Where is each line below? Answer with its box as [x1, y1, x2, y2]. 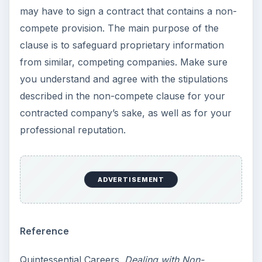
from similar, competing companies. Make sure [19, 56, 227, 68]
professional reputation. [19, 123, 126, 136]
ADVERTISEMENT [97, 175, 165, 184]
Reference [19, 225, 69, 237]
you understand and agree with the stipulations [19, 73, 228, 85]
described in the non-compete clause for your [19, 89, 225, 102]
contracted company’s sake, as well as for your [19, 106, 232, 119]
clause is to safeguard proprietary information [19, 39, 224, 51]
